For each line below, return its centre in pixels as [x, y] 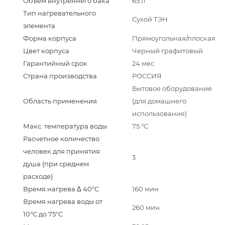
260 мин [146, 208]
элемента [39, 26]
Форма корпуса [50, 38]
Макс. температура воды [65, 126]
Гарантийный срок [55, 64]
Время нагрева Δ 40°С [61, 189]
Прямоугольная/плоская [174, 38]
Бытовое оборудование [172, 89]
